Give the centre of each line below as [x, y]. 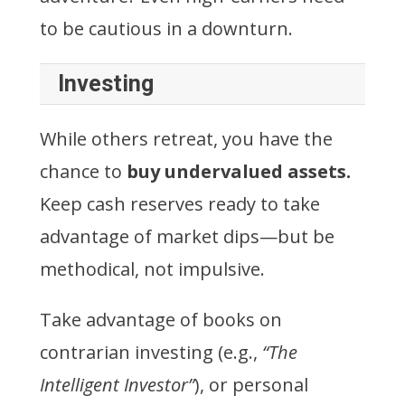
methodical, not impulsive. [152, 268]
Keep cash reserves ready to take [180, 203]
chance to [83, 171]
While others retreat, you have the [186, 138]
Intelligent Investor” [117, 384]
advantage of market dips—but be [187, 236]
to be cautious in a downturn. [166, 28]
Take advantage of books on [161, 319]
